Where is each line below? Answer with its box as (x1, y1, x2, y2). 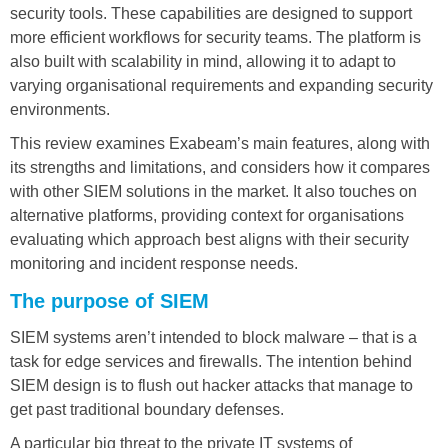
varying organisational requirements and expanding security (10, 76, 433, 94)
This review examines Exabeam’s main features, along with (10, 134, 430, 152)
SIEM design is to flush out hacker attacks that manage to (10, 376, 413, 394)
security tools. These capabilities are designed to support (10, 4, 412, 22)
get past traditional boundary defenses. (10, 400, 284, 418)
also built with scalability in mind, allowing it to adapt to (10, 52, 396, 70)
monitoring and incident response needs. (10, 254, 298, 272)
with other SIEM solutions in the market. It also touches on (10, 182, 417, 200)
